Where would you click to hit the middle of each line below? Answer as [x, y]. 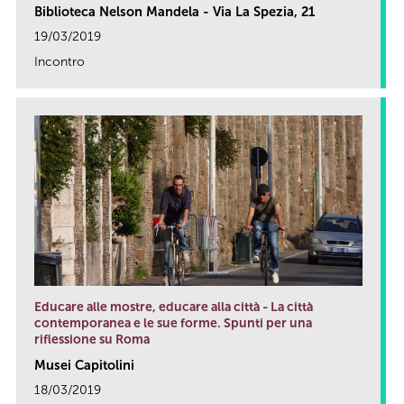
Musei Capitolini [84, 365]
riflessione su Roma [92, 339]
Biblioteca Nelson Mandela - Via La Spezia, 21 [174, 11]
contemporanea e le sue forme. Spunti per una [173, 323]
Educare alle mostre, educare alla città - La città [174, 307]
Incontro [60, 61]
